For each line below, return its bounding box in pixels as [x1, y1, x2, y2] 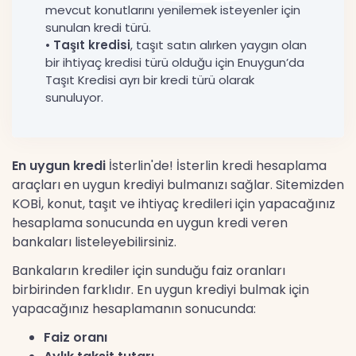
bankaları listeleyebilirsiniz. [12, 233, 176, 252]
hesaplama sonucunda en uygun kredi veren [12, 214, 288, 233]
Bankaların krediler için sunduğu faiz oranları [12, 261, 285, 281]
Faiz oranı [44, 328, 107, 347]
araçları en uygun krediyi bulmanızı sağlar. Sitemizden [12, 176, 344, 195]
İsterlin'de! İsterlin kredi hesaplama [106, 157, 327, 176]
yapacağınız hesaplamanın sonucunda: [12, 300, 256, 319]
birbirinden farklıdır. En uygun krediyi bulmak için [12, 281, 309, 300]
